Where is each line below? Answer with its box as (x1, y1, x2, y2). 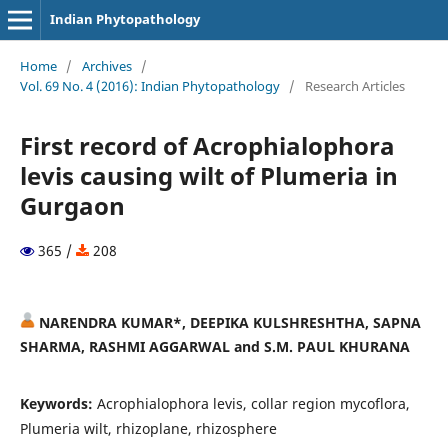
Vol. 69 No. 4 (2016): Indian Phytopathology (19, 76, 280, 95)
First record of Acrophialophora (19, 128, 395, 162)
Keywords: (19, 393, 97, 413)
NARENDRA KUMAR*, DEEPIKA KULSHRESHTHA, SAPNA (34, 312, 421, 332)
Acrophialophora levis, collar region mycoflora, (96, 393, 410, 413)
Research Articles (304, 76, 405, 95)
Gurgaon (19, 188, 125, 222)
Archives (81, 56, 132, 75)
